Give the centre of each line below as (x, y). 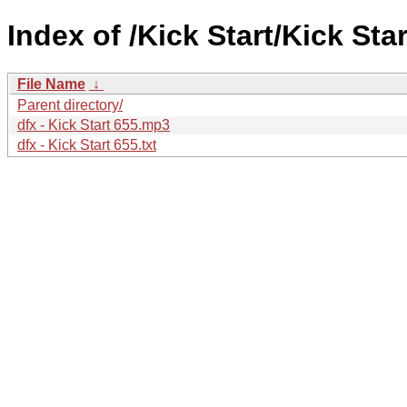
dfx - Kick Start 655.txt (87, 144)
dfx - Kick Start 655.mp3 (94, 124)
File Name (51, 84)
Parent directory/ (70, 104)
